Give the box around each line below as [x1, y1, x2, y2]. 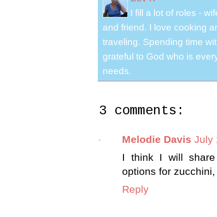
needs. [103, 66, 131, 77]
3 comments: [99, 103, 184, 119]
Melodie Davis [122, 134, 191, 146]
